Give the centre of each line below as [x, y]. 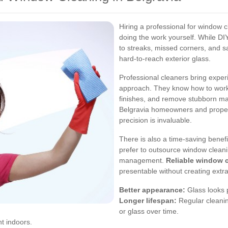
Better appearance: [152, 190]
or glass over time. [149, 211]
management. [142, 160]
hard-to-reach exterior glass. [165, 59]
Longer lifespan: [148, 201]
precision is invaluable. [155, 120]
